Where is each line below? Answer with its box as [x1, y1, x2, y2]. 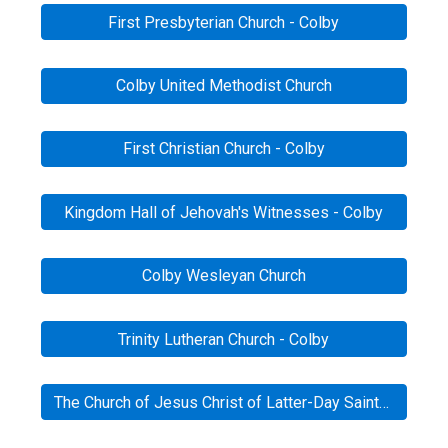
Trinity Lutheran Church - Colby [118, 329, 330, 349]
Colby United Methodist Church [115, 76, 332, 95]
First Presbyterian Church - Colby [108, 12, 340, 32]
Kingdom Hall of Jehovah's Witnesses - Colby [64, 202, 384, 222]
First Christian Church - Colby [122, 139, 325, 159]
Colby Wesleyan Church [141, 266, 306, 286]
